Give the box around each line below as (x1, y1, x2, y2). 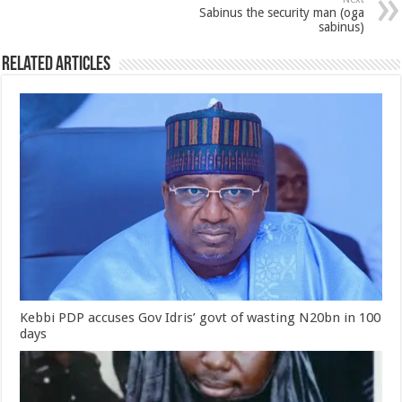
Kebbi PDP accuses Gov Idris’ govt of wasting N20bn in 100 (20, 309, 381, 326)
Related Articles (2, 55, 111, 75)
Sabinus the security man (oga (198, 5, 364, 20)
